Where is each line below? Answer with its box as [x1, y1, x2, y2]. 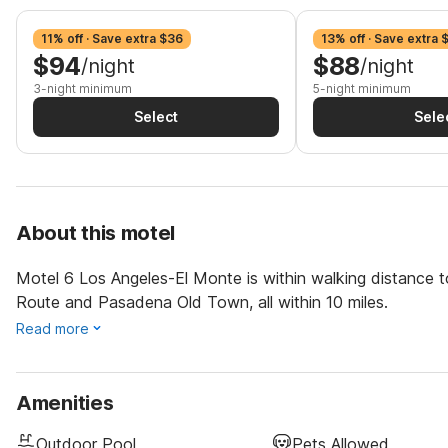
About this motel [16, 221, 176, 245]
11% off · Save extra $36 [41, 31, 183, 46]
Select [134, 108, 178, 125]
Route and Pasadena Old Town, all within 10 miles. [16, 292, 388, 312]
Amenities [16, 391, 114, 415]
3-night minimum [33, 81, 132, 96]
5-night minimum [313, 81, 411, 96]
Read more [16, 320, 89, 337]
